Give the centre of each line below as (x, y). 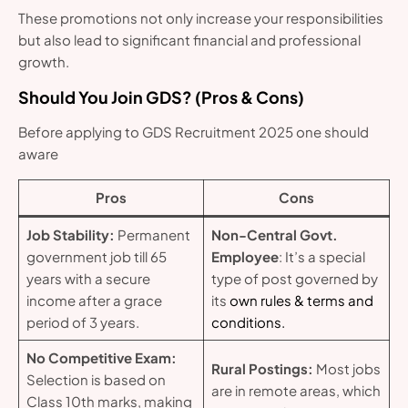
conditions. (248, 322)
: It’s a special (321, 257)
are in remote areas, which (296, 391)
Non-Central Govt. (274, 235)
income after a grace (94, 301)
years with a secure (88, 279)
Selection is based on (96, 380)
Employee (245, 257)
